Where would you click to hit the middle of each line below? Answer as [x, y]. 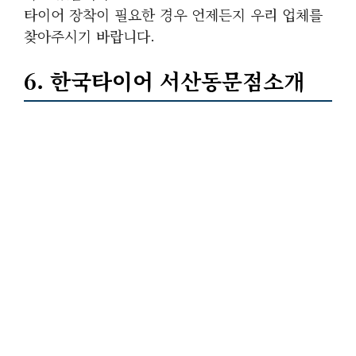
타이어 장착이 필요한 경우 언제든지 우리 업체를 [173, 14]
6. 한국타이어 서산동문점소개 [164, 81]
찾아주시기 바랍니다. [89, 36]
